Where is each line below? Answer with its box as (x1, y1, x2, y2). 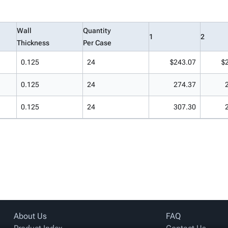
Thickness (17, 39, 49, 47)
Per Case (83, 39, 111, 47)
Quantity (83, 26, 111, 35)
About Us (13, 211, 47, 221)
